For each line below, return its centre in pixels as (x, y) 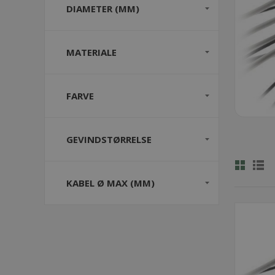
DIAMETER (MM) (103, 9)
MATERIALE (91, 52)
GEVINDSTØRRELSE (109, 139)
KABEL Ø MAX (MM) (110, 183)
